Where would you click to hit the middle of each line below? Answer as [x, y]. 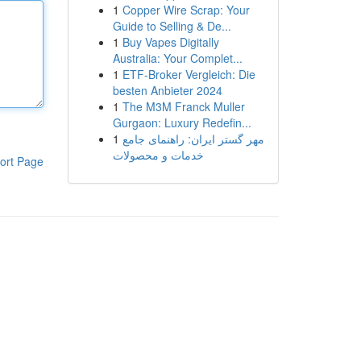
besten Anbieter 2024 [167, 90]
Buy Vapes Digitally [170, 42]
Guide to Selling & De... [172, 26]
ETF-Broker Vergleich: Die [189, 74]
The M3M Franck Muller [183, 106]
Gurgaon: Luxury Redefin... [182, 122]
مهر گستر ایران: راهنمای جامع [193, 139]
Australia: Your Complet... [177, 58]
